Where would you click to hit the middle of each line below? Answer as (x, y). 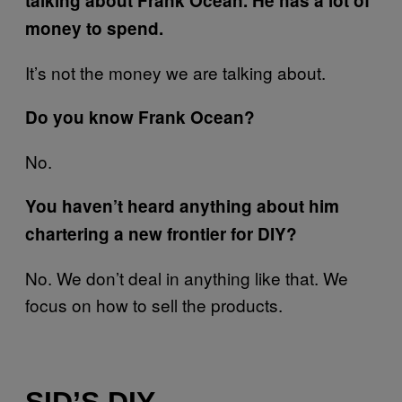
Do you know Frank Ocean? (140, 117)
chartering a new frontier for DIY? (161, 233)
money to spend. (94, 28)
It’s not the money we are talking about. (175, 72)
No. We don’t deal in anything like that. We (187, 277)
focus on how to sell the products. (154, 304)
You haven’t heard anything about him (182, 205)
